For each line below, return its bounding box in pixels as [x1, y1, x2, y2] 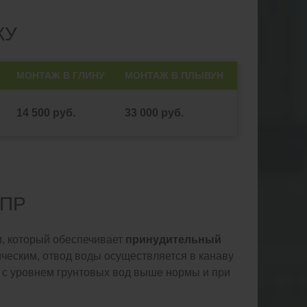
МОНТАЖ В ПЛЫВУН [125, 69, 223, 81]
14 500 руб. [16, 106, 75, 119]
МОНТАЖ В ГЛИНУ [16, 69, 105, 81]
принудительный [125, 233, 221, 245]
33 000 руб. [125, 106, 184, 119]
